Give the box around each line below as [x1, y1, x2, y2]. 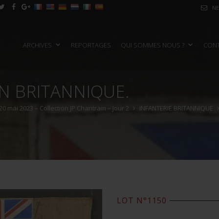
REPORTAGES [71, 41, 111, 49]
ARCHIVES [23, 41, 52, 49]
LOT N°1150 [117, 195, 167, 206]
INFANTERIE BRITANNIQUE [139, 104, 213, 112]
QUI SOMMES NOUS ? [121, 41, 184, 49]
